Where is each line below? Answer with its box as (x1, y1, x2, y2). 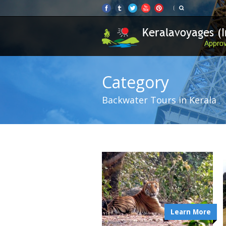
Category (102, 71, 169, 93)
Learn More (171, 208, 211, 216)
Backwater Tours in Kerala (102, 94, 216, 106)
